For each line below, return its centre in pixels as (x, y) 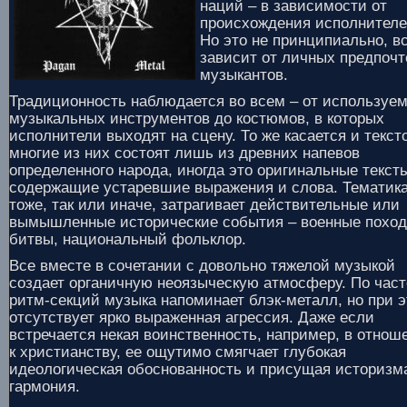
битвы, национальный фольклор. (128, 239)
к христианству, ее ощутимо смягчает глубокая (178, 352)
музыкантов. (244, 75)
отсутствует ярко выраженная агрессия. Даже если (192, 318)
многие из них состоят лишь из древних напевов (184, 153)
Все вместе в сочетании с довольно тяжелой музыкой (202, 266)
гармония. (45, 387)
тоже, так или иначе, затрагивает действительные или (204, 205)
